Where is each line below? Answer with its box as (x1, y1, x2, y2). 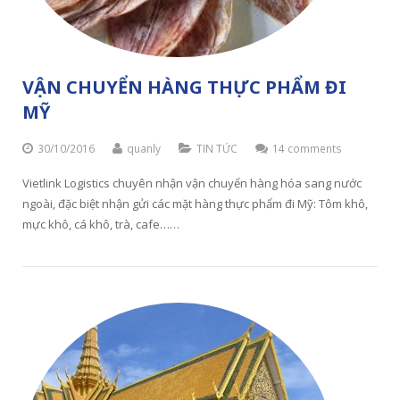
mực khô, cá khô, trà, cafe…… (22, 216, 179, 233)
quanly (127, 141, 161, 156)
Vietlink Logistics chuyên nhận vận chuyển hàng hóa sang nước (22, 175, 362, 192)
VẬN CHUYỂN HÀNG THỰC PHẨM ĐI (22, 75, 346, 100)
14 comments (272, 141, 342, 156)
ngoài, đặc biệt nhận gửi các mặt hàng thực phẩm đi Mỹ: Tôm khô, (22, 196, 368, 212)
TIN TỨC (196, 141, 237, 156)
